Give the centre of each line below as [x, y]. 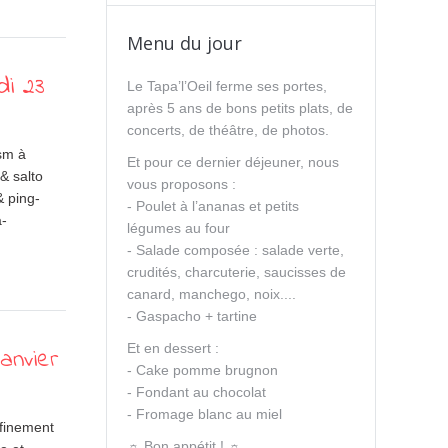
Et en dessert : [173, 348]
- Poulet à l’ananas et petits [213, 206]
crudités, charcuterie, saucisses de [236, 272]
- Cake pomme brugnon [202, 370]
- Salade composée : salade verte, [235, 250]
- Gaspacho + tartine [192, 316]
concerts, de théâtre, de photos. [228, 130]
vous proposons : [181, 184]
